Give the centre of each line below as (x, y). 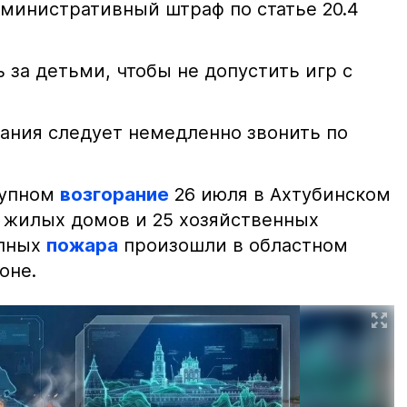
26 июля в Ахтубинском (280, 195)
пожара (82, 246)
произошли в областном (233, 246)
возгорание (114, 195)
